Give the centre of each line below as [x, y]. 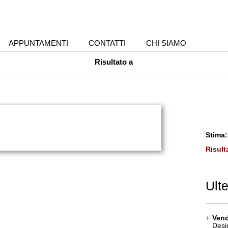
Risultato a [114, 62]
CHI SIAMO [166, 43]
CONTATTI [107, 43]
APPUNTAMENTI [38, 43]
